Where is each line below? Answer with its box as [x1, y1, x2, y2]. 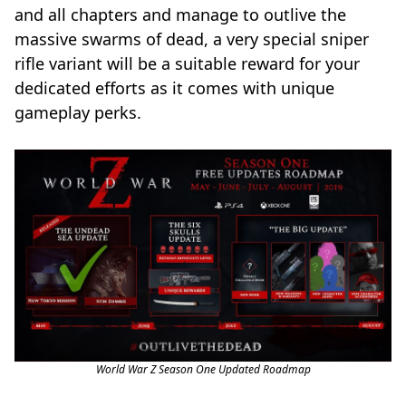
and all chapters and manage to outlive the [14, 4, 346, 25]
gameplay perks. [14, 101, 141, 123]
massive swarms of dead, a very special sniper [14, 28, 369, 50]
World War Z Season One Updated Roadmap [95, 362, 311, 377]
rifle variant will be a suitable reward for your [14, 53, 360, 74]
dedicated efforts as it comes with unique [14, 77, 334, 99]
